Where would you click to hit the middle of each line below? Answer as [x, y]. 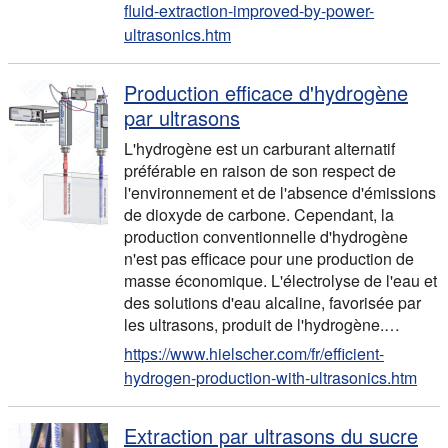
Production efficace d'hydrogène [266, 92]
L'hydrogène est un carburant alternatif [259, 148]
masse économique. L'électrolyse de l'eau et [280, 280]
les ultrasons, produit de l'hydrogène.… [262, 324]
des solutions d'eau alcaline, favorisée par [272, 302]
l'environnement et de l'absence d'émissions [280, 192]
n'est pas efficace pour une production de [269, 258]
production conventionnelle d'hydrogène [266, 236]
